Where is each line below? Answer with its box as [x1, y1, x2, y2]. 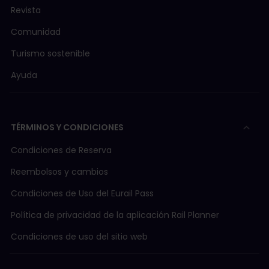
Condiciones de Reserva [11, 144, 112, 157]
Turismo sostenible [11, 47, 90, 60]
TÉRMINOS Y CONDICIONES [11, 121, 124, 134]
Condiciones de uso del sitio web [11, 231, 148, 243]
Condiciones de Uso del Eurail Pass [11, 187, 154, 200]
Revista [11, 4, 41, 17]
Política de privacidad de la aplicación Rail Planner [11, 209, 219, 222]
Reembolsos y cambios [11, 166, 108, 178]
